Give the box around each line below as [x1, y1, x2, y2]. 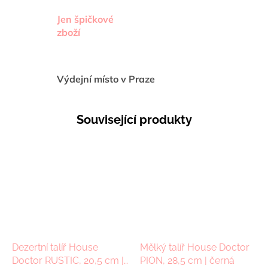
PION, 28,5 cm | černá [140, 254, 234, 266]
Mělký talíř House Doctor [140, 241, 249, 253]
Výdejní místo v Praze [57, 73, 155, 86]
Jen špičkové [57, 13, 114, 26]
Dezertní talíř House [12, 241, 98, 253]
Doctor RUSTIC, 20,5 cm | [12, 254, 124, 266]
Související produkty [76, 112, 192, 127]
